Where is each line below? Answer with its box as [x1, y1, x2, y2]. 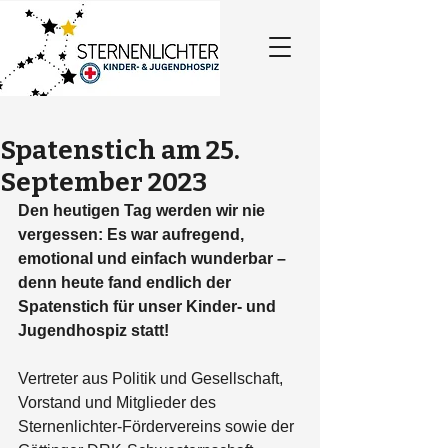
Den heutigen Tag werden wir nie [18, 202, 269, 219]
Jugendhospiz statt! [18, 322, 169, 339]
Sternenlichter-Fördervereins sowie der [18, 418, 298, 435]
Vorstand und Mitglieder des [18, 394, 220, 411]
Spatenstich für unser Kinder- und [18, 298, 280, 315]
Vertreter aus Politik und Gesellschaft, [18, 370, 287, 387]
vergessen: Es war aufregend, [18, 226, 248, 243]
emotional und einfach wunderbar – [18, 250, 290, 267]
